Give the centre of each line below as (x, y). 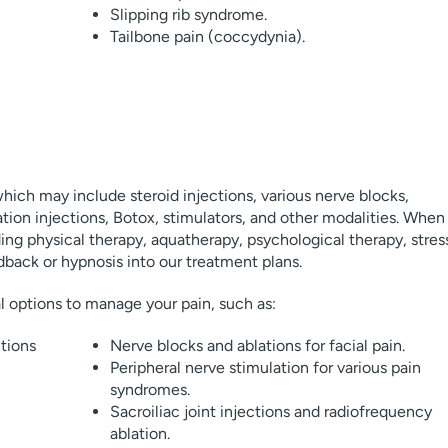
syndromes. (149, 389)
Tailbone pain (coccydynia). (207, 36)
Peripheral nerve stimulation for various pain (265, 367)
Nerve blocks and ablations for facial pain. (257, 345)
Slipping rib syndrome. (188, 14)
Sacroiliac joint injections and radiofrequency (270, 411)
